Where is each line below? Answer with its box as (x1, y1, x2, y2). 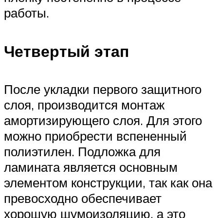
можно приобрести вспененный (4, 128, 187, 144)
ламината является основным (4, 159, 178, 175)
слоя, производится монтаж (4, 97, 164, 113)
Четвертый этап (4, 41, 129, 61)
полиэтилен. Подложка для (4, 144, 161, 160)
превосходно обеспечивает (4, 190, 162, 206)
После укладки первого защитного (4, 81, 201, 97)
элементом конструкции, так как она (4, 175, 212, 191)
